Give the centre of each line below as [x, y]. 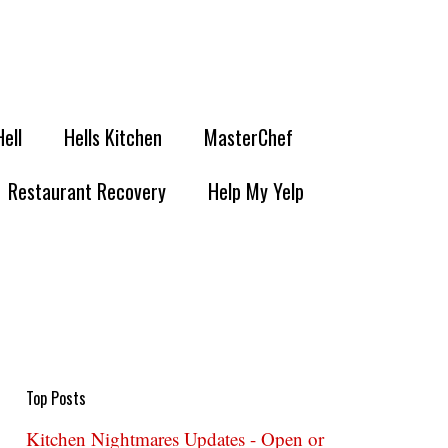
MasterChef [248, 137]
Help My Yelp [256, 191]
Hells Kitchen [113, 137]
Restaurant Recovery [87, 191]
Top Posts [56, 398]
